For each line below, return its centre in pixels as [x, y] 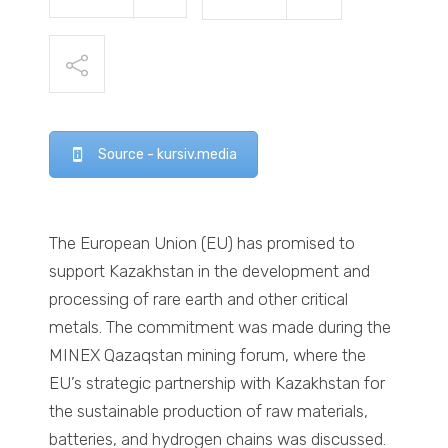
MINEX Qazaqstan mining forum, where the [208, 355]
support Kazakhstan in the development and [210, 271]
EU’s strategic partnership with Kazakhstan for [217, 383]
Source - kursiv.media [168, 154]
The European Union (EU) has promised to [202, 243]
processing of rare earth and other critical [199, 299]
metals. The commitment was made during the [220, 327]
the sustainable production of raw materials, [209, 411]
